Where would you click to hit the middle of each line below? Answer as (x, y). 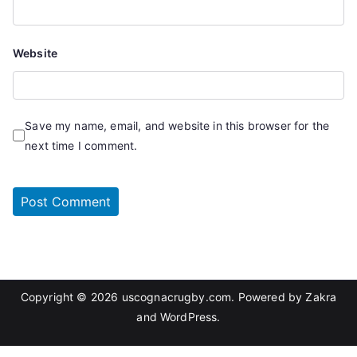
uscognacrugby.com (177, 297)
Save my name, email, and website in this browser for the (177, 126)
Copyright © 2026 (71, 297)
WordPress (189, 317)
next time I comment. (81, 146)
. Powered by (269, 297)
